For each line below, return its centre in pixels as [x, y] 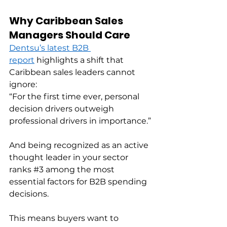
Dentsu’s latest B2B [50, 48]
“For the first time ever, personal [75, 97]
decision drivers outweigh [63, 109]
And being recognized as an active [80, 145]
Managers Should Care [70, 35]
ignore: [24, 85]
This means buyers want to [65, 218]
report [22, 60]
